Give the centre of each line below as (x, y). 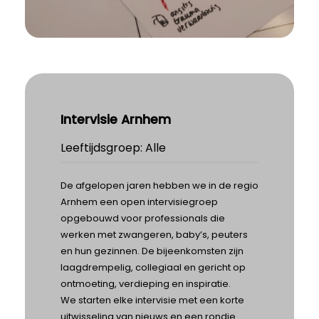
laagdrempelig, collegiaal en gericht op (153, 267)
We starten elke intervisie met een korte (152, 300)
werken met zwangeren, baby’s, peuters (154, 235)
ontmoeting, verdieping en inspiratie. (146, 284)
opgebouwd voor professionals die (143, 218)
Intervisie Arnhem (116, 120)
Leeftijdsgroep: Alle (113, 148)
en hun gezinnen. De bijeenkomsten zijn (152, 251)
